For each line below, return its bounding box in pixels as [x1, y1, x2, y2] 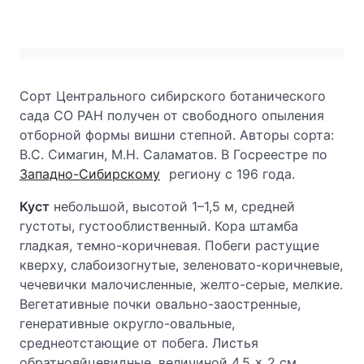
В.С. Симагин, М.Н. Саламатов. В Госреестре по [19, 146, 327, 162]
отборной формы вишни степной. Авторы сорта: [19, 127, 334, 143]
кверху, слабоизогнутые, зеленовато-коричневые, [19, 257, 343, 273]
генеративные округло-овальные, [19, 315, 235, 331]
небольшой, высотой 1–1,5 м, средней [50, 198, 295, 214]
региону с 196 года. [164, 166, 295, 182]
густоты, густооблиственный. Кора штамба [19, 218, 298, 234]
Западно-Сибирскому [19, 166, 160, 182]
